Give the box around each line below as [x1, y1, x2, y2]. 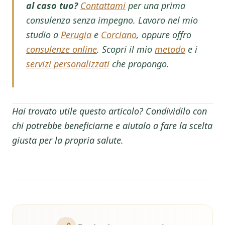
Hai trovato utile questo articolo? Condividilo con [12, 105, 207, 117]
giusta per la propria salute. [12, 134, 124, 146]
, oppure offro [137, 29, 191, 41]
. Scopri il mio [97, 43, 155, 55]
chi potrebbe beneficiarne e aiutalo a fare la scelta [12, 120, 212, 132]
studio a [26, 29, 61, 41]
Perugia [61, 29, 91, 41]
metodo [155, 43, 185, 55]
